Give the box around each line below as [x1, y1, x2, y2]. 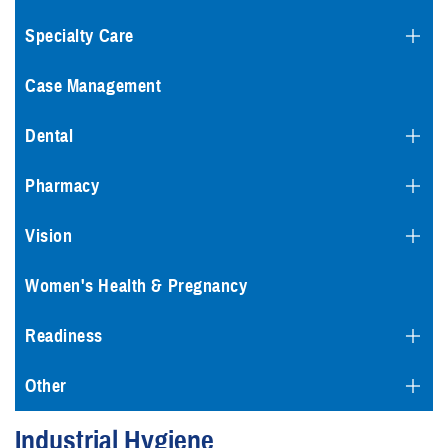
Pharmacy [25, 175, 100, 197]
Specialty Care [25, 25, 134, 47]
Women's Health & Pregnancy [25, 275, 248, 297]
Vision [25, 225, 73, 247]
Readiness [25, 325, 104, 347]
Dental [25, 125, 74, 147]
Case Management [25, 75, 162, 97]
